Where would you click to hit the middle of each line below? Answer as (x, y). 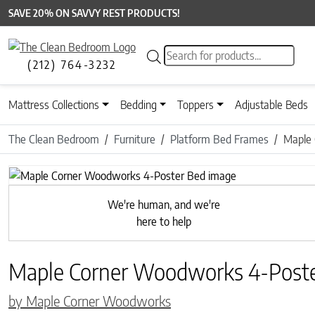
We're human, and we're (163, 204)
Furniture (135, 140)
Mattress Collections (54, 105)
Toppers (196, 105)
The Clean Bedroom (54, 140)
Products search (199, 53)
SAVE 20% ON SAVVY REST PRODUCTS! (94, 13)
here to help (163, 221)
